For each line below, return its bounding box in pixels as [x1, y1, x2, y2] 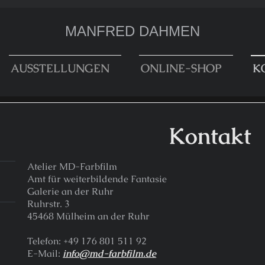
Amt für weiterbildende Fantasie [27, 173, 167, 186]
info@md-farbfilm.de [63, 247, 157, 260]
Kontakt [169, 121, 252, 151]
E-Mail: [27, 247, 63, 260]
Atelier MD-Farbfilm [27, 160, 118, 173]
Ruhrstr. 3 [27, 198, 70, 211]
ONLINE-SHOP [141, 61, 221, 76]
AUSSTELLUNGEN [11, 61, 109, 76]
